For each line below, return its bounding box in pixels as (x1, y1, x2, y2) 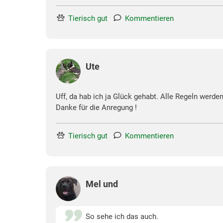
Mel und (86, 178, 118, 189)
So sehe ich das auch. (86, 212, 158, 221)
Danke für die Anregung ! (56, 103, 137, 112)
